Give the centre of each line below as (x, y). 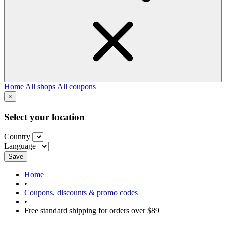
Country (17, 136)
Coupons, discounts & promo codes (81, 192)
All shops (40, 87)
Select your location (44, 117)
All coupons (76, 87)
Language (20, 146)
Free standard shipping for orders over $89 (92, 210)
